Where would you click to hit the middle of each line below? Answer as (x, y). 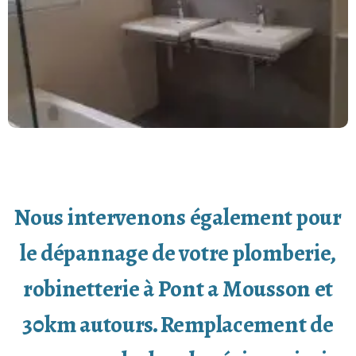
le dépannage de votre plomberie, (178, 253)
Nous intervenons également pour (178, 217)
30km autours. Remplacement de (178, 324)
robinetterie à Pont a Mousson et (178, 288)
